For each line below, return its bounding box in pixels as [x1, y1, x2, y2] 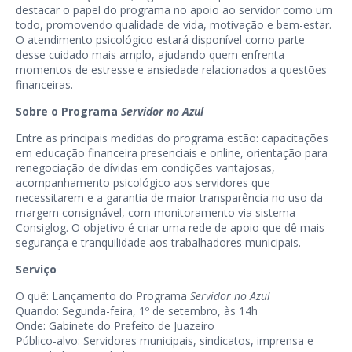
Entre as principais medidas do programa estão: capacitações [16, 130, 328, 146]
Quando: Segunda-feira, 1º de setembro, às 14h [16, 303, 258, 319]
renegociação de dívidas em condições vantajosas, [16, 160, 275, 176]
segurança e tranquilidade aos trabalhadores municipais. [16, 235, 301, 251]
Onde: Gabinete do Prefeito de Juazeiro [16, 318, 214, 334]
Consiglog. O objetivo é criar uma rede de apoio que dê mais [16, 220, 324, 236]
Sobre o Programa [16, 104, 121, 119]
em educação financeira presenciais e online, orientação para [16, 145, 328, 161]
